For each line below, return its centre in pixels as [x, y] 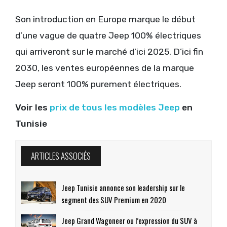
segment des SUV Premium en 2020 [114, 200]
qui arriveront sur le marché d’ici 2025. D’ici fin [109, 51]
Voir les [32, 107]
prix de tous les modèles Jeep [115, 107]
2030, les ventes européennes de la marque [105, 68]
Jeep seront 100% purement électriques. [98, 84]
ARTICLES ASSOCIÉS [61, 156]
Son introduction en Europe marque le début [105, 19]
